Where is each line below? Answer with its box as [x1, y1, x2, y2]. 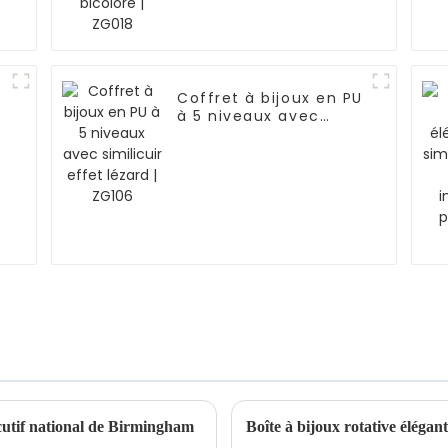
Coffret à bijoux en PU [177, 88, 363, 109]
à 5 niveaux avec [177, 106, 320, 127]
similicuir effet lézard [177, 124, 359, 145]
